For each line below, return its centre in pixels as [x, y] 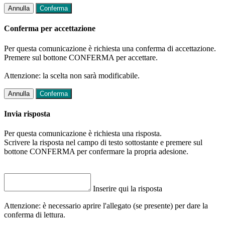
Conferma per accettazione [50, 29]
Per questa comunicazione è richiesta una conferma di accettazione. [110, 48]
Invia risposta [27, 114]
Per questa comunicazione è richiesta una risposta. [83, 134]
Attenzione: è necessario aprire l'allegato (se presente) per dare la [106, 206]
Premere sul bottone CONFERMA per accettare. [81, 57]
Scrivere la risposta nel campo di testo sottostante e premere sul [103, 143]
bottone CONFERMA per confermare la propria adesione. [96, 152]
